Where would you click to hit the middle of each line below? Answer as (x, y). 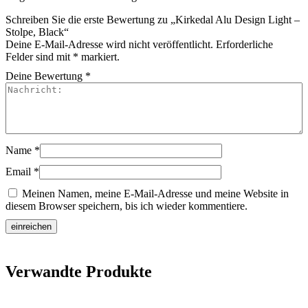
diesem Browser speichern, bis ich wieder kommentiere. (126, 206)
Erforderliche (244, 45)
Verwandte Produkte (79, 272)
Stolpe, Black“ (37, 32)
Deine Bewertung (45, 76)
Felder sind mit (39, 57)
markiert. (99, 57)
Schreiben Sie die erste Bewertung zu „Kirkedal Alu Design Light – (153, 20)
